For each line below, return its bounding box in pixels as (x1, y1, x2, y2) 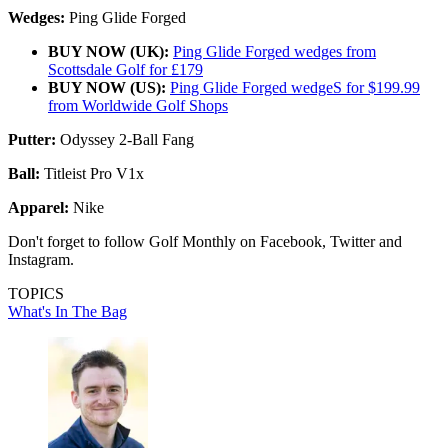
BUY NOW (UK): (48, 42, 169, 60)
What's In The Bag (8, 302, 127, 320)
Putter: (8, 130, 56, 148)
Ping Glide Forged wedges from (173, 42, 376, 60)
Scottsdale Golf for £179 (48, 60, 203, 78)
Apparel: (8, 198, 69, 216)
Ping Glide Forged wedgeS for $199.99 (170, 78, 420, 96)
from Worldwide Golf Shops (48, 96, 228, 114)
